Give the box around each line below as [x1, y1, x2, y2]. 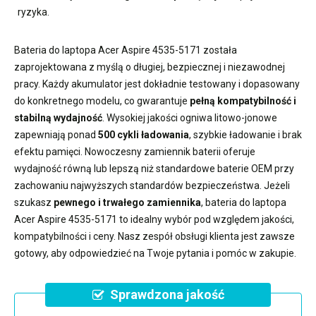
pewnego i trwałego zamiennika [54, 197, 201, 208]
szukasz [14, 197, 54, 208]
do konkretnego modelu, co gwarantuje [14, 95, 190, 107]
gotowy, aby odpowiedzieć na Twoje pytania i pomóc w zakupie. [14, 248, 296, 259]
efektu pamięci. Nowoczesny [14, 146, 144, 157]
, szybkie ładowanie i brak [189, 129, 302, 140]
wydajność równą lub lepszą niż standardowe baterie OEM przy [14, 163, 294, 174]
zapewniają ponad [14, 129, 98, 140]
